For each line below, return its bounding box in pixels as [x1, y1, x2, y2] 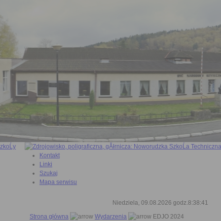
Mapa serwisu [39, 179, 77, 185]
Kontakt [39, 152, 60, 159]
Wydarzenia [95, 213, 127, 220]
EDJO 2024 [151, 213, 184, 220]
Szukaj [39, 170, 58, 177]
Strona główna [30, 213, 69, 220]
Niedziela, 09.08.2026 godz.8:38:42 [112, 199, 208, 206]
